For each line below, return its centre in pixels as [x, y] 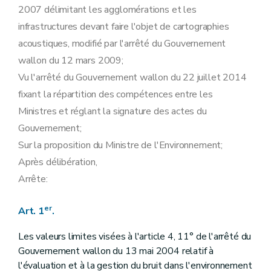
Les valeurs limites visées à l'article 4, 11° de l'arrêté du [135, 237]
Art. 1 [31, 211]
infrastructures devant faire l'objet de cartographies [124, 27]
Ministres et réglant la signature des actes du [113, 111]
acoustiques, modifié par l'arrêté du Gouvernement [122, 44]
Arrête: [33, 179]
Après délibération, [58, 162]
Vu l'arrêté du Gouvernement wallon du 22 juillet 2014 [132, 77]
